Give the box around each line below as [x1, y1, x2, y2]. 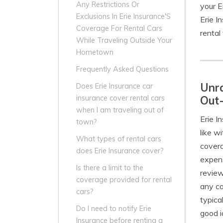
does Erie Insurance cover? [76, 146, 164, 156]
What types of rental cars [76, 134, 161, 144]
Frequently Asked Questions [76, 65, 169, 74]
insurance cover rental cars [76, 94, 165, 103]
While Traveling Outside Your [76, 36, 172, 45]
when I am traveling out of [76, 106, 164, 115]
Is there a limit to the [76, 163, 143, 173]
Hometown [76, 48, 113, 57]
